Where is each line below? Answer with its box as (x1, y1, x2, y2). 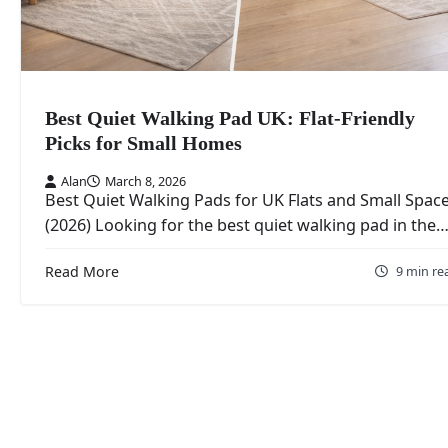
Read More (45, 262, 119, 282)
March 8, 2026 (105, 172, 186, 191)
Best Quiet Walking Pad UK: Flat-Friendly (45, 107, 415, 129)
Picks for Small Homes (45, 132, 242, 154)
